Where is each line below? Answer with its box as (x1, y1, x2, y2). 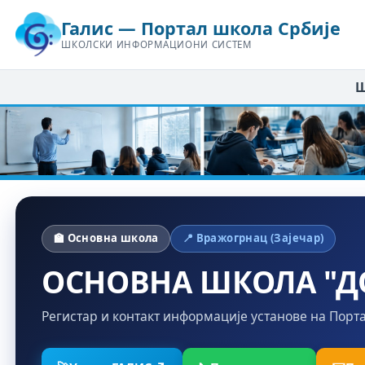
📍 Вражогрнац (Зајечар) (182, 231, 324, 246)
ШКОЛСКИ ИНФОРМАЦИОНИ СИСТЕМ (61, 38, 252, 51)
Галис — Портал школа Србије (61, 16, 341, 41)
